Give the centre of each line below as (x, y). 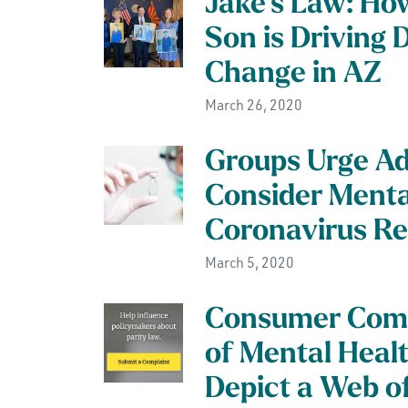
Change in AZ (293, 75)
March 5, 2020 (249, 262)
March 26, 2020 (253, 105)
